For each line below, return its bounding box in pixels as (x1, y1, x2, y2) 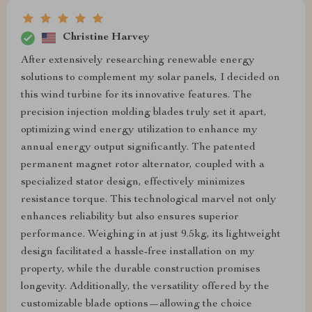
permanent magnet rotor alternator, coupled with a (21, 159, 265, 171)
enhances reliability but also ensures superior (21, 211, 239, 223)
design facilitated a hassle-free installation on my (21, 246, 255, 258)
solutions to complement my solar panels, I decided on (21, 72, 280, 84)
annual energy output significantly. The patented (21, 141, 256, 153)
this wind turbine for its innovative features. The (21, 89, 252, 101)
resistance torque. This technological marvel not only (21, 194, 276, 205)
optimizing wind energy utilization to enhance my (21, 124, 258, 136)
